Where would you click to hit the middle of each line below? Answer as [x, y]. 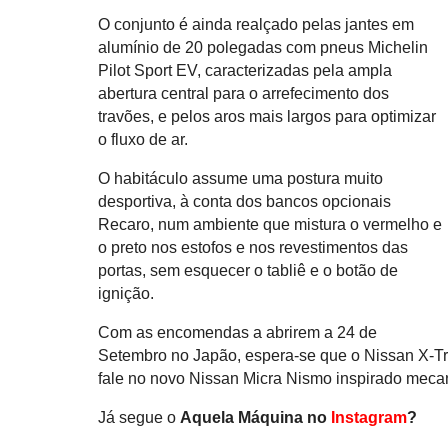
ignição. [126, 294]
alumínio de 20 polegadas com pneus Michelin [263, 48]
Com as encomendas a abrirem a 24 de [238, 333]
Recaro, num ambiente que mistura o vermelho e [270, 225]
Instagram [369, 418]
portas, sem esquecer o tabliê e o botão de [248, 271]
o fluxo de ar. [143, 140]
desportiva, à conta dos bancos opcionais [245, 202]
